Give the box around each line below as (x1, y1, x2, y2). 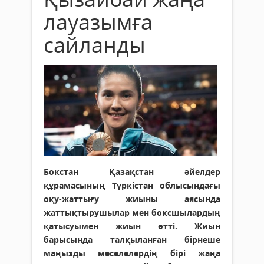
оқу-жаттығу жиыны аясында (44, 193, 220, 205)
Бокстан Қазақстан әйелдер (44, 166, 220, 178)
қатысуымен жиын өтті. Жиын (44, 220, 220, 232)
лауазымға (44, 7, 153, 37)
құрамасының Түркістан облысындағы (44, 180, 220, 192)
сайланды (44, 30, 146, 60)
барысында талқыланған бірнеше (44, 234, 220, 246)
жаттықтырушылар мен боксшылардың (44, 207, 220, 219)
